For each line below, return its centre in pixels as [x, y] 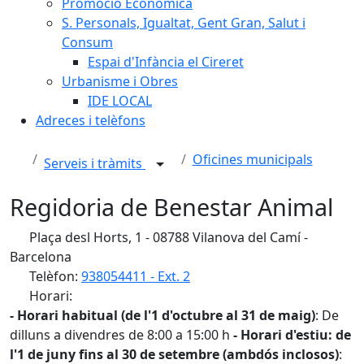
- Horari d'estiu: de [292, 335]
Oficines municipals [252, 159]
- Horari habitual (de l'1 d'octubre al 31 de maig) [162, 315]
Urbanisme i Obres [120, 81]
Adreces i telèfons [91, 120]
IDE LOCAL [120, 101]
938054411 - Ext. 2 [136, 276]
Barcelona [41, 257]
